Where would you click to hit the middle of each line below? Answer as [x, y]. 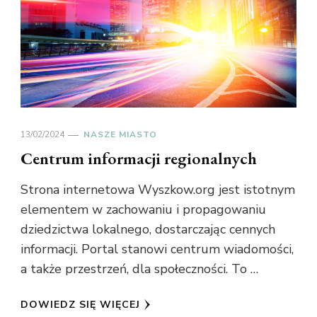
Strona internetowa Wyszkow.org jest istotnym [158, 190]
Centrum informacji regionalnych [139, 158]
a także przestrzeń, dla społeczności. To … [139, 269]
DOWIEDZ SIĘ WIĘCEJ [80, 305]
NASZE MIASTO [120, 135]
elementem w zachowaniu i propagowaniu [143, 210]
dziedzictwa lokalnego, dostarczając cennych [148, 230]
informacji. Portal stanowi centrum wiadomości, [157, 249]
